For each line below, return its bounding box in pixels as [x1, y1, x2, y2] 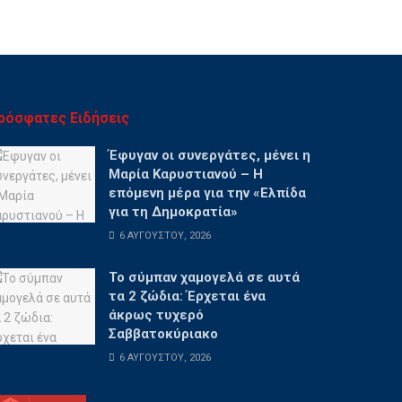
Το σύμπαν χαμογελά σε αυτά [109, 268, 300, 285]
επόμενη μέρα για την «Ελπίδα [109, 184, 306, 201]
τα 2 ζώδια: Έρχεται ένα [109, 287, 266, 304]
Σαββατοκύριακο [109, 325, 218, 342]
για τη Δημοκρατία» [109, 203, 238, 220]
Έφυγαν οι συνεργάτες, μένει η [109, 146, 310, 163]
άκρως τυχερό [109, 306, 204, 323]
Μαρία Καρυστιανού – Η [109, 165, 263, 182]
